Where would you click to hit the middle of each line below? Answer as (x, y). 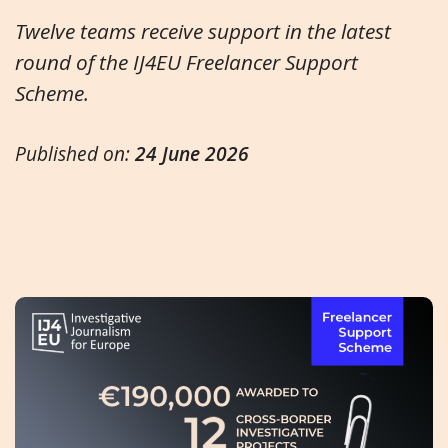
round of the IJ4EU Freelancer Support (186, 61)
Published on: (75, 153)
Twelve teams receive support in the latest (203, 30)
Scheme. (52, 92)
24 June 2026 (192, 153)
